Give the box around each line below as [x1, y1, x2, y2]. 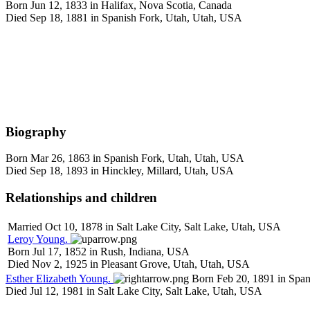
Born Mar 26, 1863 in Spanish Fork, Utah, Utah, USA [6, 152, 244, 165]
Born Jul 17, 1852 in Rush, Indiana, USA [8, 245, 190, 257]
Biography [6, 124, 66, 139]
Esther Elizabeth [6, 272, 77, 284]
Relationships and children [6, 190, 157, 205]
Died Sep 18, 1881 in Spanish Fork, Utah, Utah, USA [6, 11, 242, 24]
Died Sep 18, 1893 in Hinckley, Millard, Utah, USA [6, 165, 234, 177]
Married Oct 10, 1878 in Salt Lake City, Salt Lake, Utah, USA [8, 220, 281, 232]
